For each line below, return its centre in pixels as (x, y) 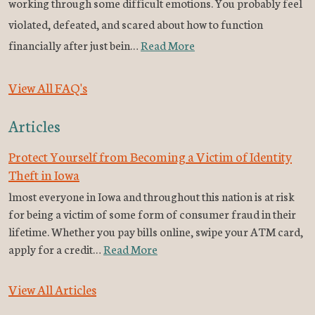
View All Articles (52, 289)
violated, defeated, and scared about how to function (136, 24)
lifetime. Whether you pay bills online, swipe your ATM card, (156, 231)
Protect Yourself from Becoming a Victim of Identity (150, 156)
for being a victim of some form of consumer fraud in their (152, 214)
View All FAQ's (48, 88)
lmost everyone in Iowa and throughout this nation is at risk (152, 196)
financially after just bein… (75, 45)
